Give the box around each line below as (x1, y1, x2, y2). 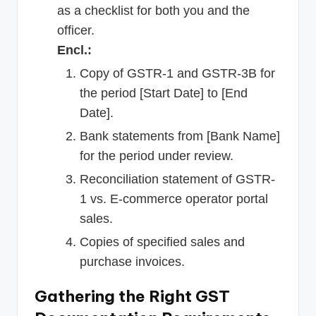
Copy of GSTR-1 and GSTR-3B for (80, 66, 275, 81)
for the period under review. (80, 149, 233, 164)
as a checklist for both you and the (57, 4, 250, 18)
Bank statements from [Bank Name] (80, 129, 280, 144)
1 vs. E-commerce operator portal (80, 192, 268, 207)
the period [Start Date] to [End (80, 86, 248, 101)
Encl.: (57, 43, 92, 58)
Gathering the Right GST (35, 286, 230, 307)
